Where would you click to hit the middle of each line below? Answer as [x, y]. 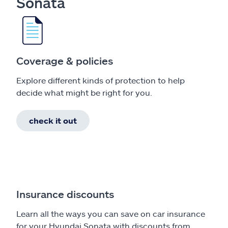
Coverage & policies [65, 60]
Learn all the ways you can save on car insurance [111, 213]
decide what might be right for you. [84, 92]
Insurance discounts [65, 194]
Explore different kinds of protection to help [101, 80]
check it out [53, 120]
